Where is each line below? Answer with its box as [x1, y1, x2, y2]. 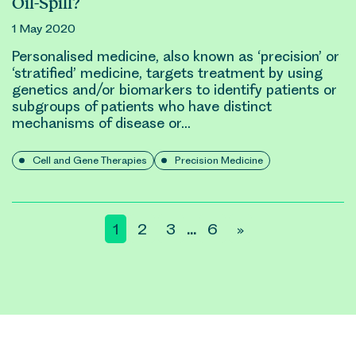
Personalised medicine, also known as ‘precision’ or [12, 48, 339, 65]
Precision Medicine [175, 154, 263, 167]
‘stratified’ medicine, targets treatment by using [12, 64, 323, 82]
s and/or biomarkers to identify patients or [61, 81, 337, 99]
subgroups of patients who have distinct [12, 98, 272, 115]
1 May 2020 [12, 21, 75, 37]
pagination [11, 224, 92, 243]
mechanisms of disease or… [12, 114, 191, 132]
